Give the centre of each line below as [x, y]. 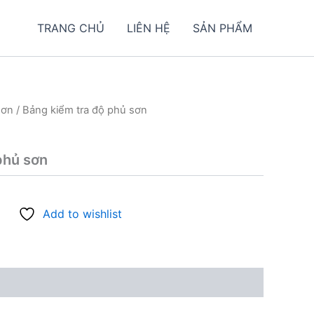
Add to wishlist [82, 214]
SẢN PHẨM [223, 28]
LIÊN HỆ [149, 28]
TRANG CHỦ [71, 28]
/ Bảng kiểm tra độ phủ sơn [80, 110]
